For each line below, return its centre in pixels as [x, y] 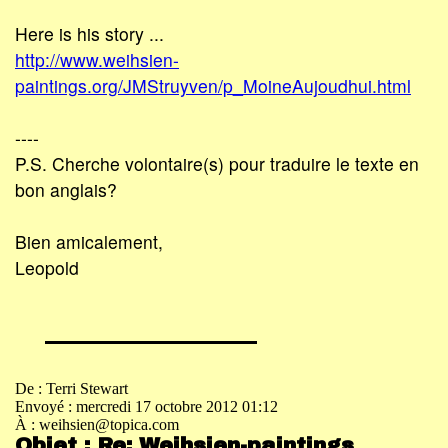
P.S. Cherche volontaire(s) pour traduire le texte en [217, 164]
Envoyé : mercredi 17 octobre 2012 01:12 [146, 406]
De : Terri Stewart [71, 388]
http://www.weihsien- [97, 60]
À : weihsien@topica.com [97, 424]
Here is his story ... [89, 34]
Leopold [47, 268]
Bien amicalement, [89, 242]
